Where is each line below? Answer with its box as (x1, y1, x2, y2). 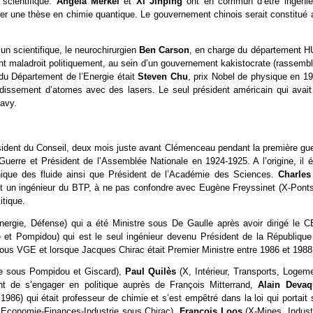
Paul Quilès (125, 266, 180, 277)
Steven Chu (138, 71, 188, 82)
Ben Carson (139, 45, 190, 56)
